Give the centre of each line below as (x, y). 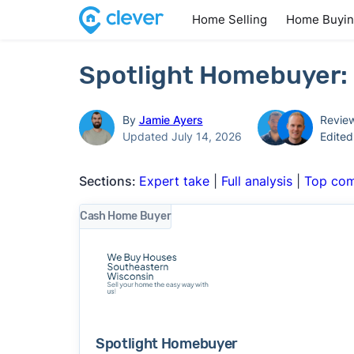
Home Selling (230, 19)
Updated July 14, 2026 (182, 136)
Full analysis (256, 181)
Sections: (109, 181)
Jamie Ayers (171, 119)
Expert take (174, 181)
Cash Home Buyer (125, 216)
